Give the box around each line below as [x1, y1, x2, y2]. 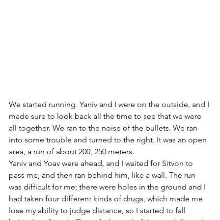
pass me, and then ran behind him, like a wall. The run [9, 170, 197, 180]
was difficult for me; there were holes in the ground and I [9, 182, 208, 192]
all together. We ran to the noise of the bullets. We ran [9, 123, 199, 133]
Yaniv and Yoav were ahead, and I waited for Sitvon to [9, 158, 195, 168]
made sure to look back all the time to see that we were [9, 111, 203, 121]
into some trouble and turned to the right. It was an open [9, 135, 209, 144]
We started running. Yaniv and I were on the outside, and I [9, 99, 211, 109]
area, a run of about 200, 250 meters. [9, 146, 136, 156]
